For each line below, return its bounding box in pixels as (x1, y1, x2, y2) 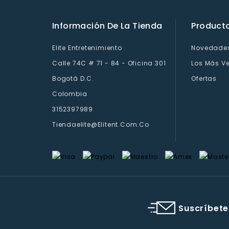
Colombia (52, 89, 87, 98)
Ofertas (191, 74, 217, 83)
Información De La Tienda (52, 19, 163, 32)
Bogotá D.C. (52, 74, 94, 83)
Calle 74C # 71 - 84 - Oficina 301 (52, 58, 166, 67)
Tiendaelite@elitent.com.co (52, 120, 149, 129)
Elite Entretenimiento (52, 43, 122, 52)
